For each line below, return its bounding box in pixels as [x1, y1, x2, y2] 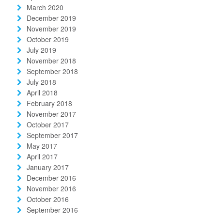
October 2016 [27, 194, 69, 204]
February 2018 [27, 98, 72, 108]
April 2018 [27, 87, 58, 97]
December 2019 [27, 13, 76, 23]
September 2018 [27, 66, 78, 76]
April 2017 [27, 151, 58, 161]
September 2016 [27, 204, 78, 215]
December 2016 [27, 172, 76, 183]
